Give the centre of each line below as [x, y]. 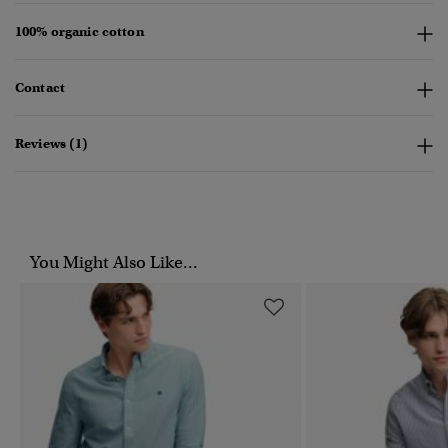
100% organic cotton [79, 32]
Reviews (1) [52, 144]
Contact [40, 88]
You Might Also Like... [114, 263]
